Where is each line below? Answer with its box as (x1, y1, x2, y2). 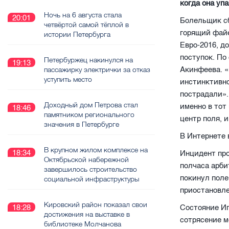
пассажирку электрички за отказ (44, 65, 150, 74)
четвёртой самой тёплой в (44, 20, 129, 29)
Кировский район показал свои (44, 200, 147, 209)
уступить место (44, 75, 92, 84)
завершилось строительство (44, 165, 137, 174)
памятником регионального (44, 110, 134, 119)
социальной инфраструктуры (44, 174, 139, 184)
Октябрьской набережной (44, 155, 129, 164)
